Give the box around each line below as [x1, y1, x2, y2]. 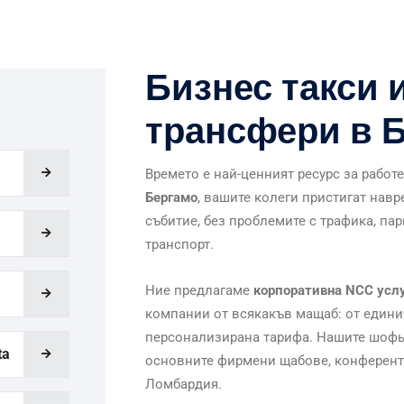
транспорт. [145, 236, 214, 252]
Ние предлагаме [145, 282, 253, 298]
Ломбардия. [145, 376, 222, 392]
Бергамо [145, 189, 197, 206]
